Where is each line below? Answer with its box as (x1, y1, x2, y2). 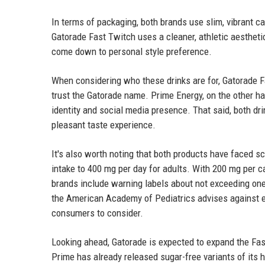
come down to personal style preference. (51, 45, 212, 57)
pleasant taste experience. (51, 118, 156, 131)
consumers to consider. (51, 206, 143, 219)
